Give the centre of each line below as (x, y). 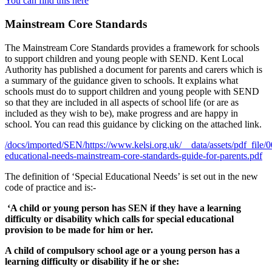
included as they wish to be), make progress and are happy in (121, 113)
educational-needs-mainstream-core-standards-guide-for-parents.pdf (134, 155)
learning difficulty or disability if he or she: (92, 261)
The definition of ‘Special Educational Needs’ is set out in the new (131, 176)
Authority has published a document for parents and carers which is (134, 69)
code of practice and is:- (50, 187)
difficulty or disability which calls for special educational (119, 219)
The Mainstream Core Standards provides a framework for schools (132, 47)
